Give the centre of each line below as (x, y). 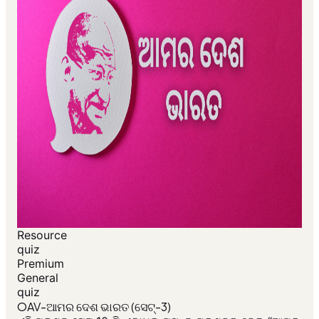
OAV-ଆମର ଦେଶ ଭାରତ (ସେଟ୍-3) (94, 307)
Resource (42, 235)
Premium (41, 264)
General (38, 278)
